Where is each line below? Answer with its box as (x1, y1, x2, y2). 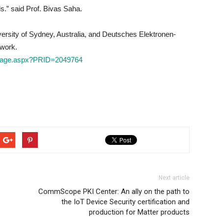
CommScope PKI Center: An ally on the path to (38, 187, 190, 196)
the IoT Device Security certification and (61, 197, 190, 206)
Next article (159, 174, 190, 181)
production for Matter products (89, 208, 190, 217)
